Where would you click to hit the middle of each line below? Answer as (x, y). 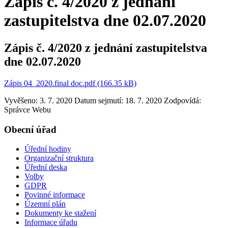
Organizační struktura (59, 158)
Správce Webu (27, 109)
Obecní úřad (30, 129)
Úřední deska (46, 167)
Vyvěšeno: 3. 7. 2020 (38, 100)
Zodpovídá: (182, 100)
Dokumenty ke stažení (60, 213)
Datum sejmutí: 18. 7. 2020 (118, 100)
